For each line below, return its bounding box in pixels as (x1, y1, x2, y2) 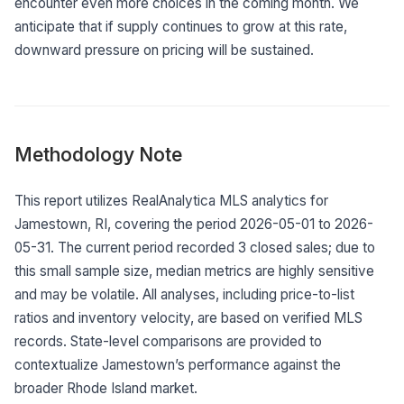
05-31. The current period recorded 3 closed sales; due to (14, 238, 375, 256)
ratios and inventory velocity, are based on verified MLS (14, 308, 363, 326)
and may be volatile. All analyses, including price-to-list (14, 285, 354, 303)
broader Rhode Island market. (14, 379, 197, 397)
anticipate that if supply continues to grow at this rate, (14, 17, 347, 35)
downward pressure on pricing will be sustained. (14, 41, 314, 59)
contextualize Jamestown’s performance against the (14, 355, 341, 373)
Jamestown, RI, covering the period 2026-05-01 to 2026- (14, 215, 373, 233)
